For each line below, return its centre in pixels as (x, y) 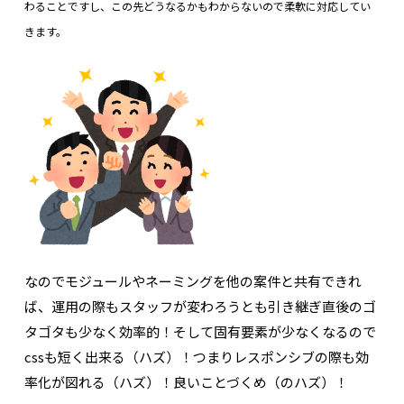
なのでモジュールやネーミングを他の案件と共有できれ (193, 280)
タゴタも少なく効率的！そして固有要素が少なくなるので (200, 331)
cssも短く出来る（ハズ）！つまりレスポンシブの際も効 (196, 356)
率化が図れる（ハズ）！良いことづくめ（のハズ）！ (186, 381)
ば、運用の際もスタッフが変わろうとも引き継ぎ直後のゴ (200, 306)
